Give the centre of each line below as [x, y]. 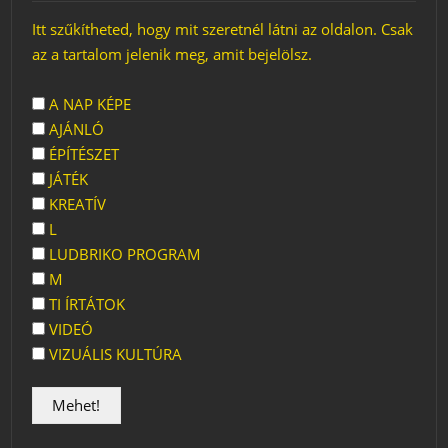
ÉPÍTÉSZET [82, 154]
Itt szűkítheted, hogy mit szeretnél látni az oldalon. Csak [223, 29]
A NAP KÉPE [88, 104]
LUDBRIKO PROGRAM [123, 254]
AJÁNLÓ [75, 129]
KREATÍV [76, 204]
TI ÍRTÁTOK [85, 304]
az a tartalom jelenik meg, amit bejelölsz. [172, 54]
